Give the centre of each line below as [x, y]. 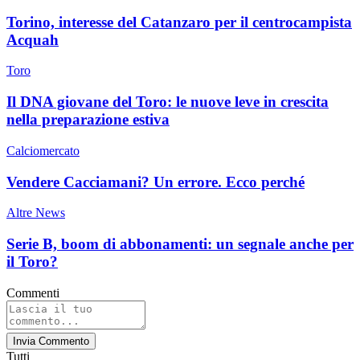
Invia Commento [51, 341]
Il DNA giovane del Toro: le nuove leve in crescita [168, 102]
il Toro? [32, 261]
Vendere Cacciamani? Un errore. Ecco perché [155, 182]
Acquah [33, 39]
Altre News [36, 213]
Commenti [33, 292]
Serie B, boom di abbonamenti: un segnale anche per [180, 243]
